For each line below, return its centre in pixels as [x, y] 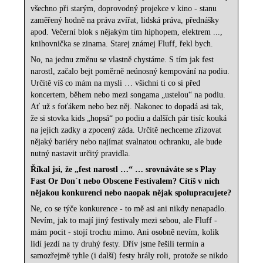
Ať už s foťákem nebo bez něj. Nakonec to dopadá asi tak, [127, 107]
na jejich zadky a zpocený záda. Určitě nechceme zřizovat [126, 130]
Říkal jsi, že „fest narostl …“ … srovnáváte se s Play [124, 170]
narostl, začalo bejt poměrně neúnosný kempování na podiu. [130, 72]
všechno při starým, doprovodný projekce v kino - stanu [124, 9]
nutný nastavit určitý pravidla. [81, 154]
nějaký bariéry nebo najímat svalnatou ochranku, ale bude [127, 142]
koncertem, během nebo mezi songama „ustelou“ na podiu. [128, 95]
